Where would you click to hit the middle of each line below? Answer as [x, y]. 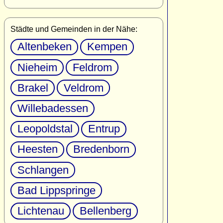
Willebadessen [53, 109]
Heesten [37, 149]
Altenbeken [44, 47]
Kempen [107, 47]
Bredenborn [101, 149]
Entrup [104, 129]
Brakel [33, 88]
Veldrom [83, 88]
